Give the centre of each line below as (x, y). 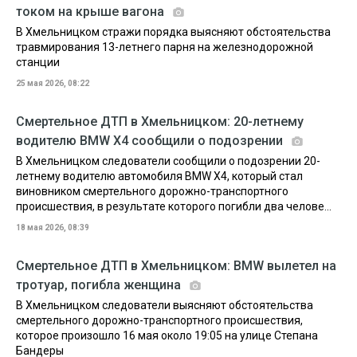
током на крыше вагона (92, 12)
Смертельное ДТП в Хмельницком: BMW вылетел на (176, 266)
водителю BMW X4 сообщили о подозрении (151, 141)
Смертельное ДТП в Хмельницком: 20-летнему (160, 122)
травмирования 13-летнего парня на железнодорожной (165, 47)
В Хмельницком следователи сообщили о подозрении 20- (168, 161)
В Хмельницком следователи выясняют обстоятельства (165, 305)
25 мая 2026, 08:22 (53, 83)
